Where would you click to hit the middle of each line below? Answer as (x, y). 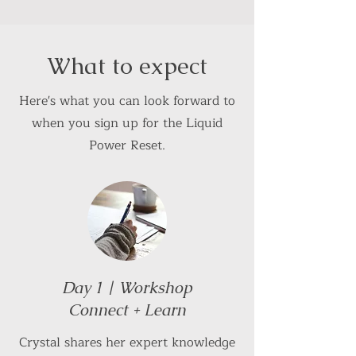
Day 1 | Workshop (127, 287)
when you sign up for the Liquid (127, 123)
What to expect (127, 66)
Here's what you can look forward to (127, 101)
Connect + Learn (127, 310)
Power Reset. (127, 145)
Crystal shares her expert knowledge (127, 342)
